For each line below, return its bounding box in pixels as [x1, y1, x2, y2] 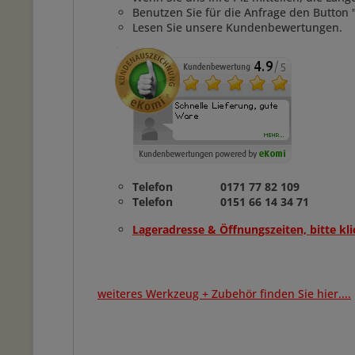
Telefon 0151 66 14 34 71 [132, 194, 309, 209]
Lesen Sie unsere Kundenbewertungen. [132, 20, 345, 35]
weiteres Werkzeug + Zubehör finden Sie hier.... [97, 286, 351, 301]
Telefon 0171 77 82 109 [132, 179, 303, 194]
